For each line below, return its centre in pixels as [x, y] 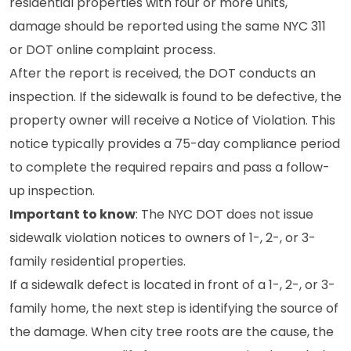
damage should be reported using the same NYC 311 [168, 26]
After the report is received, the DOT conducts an [163, 73]
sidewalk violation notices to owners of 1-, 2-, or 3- [163, 238]
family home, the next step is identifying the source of [174, 308]
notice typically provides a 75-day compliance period [175, 144]
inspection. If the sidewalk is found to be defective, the [175, 97]
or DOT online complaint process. [112, 50]
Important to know [72, 214]
